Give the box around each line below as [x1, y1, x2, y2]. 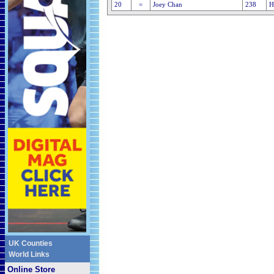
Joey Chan [153, 1, 182, 8]
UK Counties [9, 239, 53, 248]
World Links [9, 250, 50, 259]
